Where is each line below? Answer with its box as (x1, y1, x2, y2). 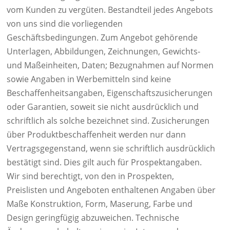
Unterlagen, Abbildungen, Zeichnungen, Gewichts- (7, 46, 200, 57)
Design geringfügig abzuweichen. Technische (7, 212, 179, 223)
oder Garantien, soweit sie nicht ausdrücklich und (7, 101, 199, 112)
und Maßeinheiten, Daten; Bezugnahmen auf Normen (7, 60, 214, 71)
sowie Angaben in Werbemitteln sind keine (7, 73, 171, 85)
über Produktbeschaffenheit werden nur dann (7, 129, 186, 140)
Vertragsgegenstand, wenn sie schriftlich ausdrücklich (7, 143, 215, 154)
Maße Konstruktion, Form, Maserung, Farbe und (7, 198, 193, 209)
